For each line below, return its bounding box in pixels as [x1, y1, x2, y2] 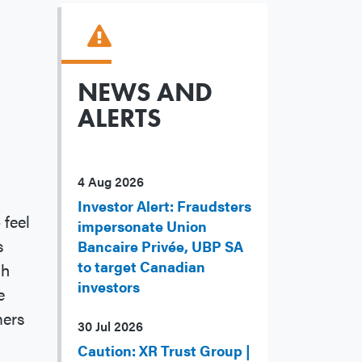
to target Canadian [78, 256, 205, 277]
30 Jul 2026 [78, 317, 143, 336]
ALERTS [78, 102, 162, 136]
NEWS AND [78, 76, 213, 110]
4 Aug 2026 [78, 172, 144, 192]
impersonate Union [78, 216, 207, 237]
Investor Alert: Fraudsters [78, 196, 251, 217]
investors [78, 276, 140, 297]
